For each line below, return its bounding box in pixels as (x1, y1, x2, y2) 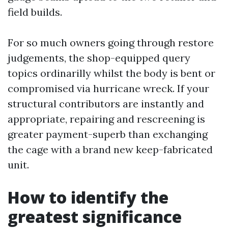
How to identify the (8, 186, 168, 208)
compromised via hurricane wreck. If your (8, 82, 209, 95)
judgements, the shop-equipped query (8, 51, 190, 64)
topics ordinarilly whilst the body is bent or (8, 67, 215, 79)
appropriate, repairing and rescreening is (8, 112, 205, 125)
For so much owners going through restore (8, 36, 214, 49)
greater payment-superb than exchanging (8, 128, 208, 140)
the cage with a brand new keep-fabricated (8, 143, 213, 156)
